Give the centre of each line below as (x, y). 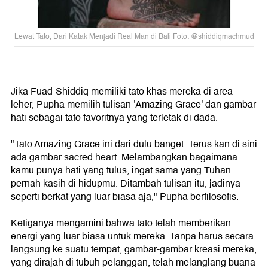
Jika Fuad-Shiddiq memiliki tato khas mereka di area (122, 92)
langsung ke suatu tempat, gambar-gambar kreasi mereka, (134, 249)
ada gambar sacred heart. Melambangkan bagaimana (124, 157)
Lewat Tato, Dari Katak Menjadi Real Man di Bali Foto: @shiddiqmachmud (134, 37)
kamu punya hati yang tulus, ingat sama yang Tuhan (121, 170)
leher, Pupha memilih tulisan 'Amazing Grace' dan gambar (133, 105)
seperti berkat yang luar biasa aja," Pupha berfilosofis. (125, 197)
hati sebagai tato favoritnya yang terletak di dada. (114, 118)
